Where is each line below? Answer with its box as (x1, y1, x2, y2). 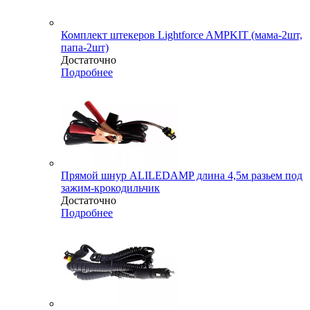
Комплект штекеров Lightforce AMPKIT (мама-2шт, (61, 29, 302, 42)
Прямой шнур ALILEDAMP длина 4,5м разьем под (61, 170, 302, 182)
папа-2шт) (61, 42, 109, 54)
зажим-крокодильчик (61, 182, 160, 194)
